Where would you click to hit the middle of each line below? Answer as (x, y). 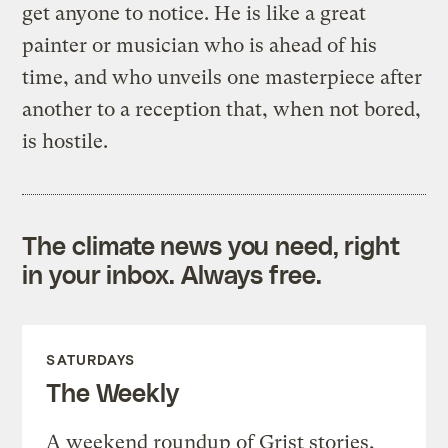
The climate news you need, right (211, 244)
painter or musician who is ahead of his (200, 45)
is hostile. (65, 141)
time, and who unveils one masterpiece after (222, 77)
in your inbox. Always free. (172, 273)
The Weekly (112, 391)
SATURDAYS (91, 359)
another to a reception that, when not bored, (222, 109)
